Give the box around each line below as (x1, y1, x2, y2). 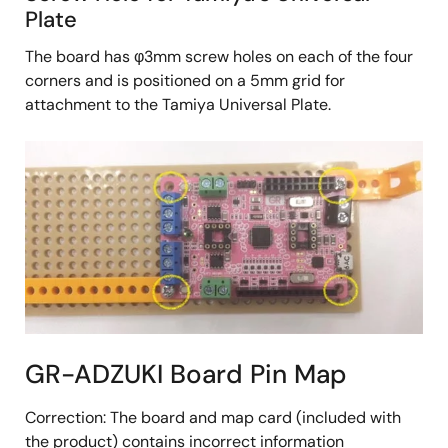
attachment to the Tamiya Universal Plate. (25, 94, 331, 116)
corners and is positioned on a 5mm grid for (25, 70, 345, 92)
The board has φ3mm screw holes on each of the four (25, 46, 413, 68)
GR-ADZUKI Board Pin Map (25, 357, 347, 392)
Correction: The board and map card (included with (25, 407, 401, 429)
